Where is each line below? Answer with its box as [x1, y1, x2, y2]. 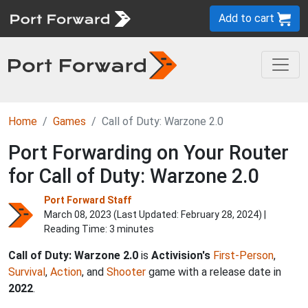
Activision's [151, 249, 210, 262]
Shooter [107, 265, 146, 278]
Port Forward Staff [44, 195, 131, 206]
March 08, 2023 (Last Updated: [44, 209, 181, 220]
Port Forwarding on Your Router [8, 141, 289, 164]
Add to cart [219, 12, 277, 25]
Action [50, 265, 82, 278]
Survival [8, 265, 45, 278]
